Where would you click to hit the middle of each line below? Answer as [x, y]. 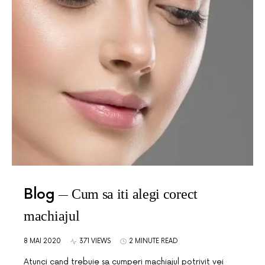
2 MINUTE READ [153, 241]
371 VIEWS [95, 241]
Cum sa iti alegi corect [134, 194]
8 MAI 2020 [42, 241]
